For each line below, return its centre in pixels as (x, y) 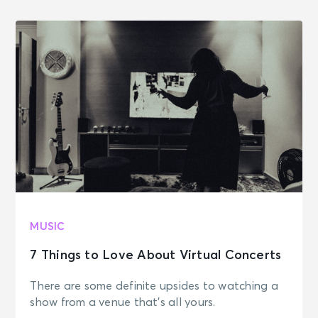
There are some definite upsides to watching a (154, 286)
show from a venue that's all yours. (123, 303)
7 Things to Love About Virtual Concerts (156, 256)
